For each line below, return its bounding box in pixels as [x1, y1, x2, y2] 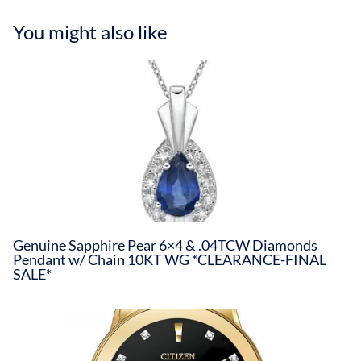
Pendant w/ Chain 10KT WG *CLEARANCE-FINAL [13, 251, 326, 269]
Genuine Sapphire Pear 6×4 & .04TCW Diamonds [13, 236, 317, 255]
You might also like [13, 20, 168, 44]
